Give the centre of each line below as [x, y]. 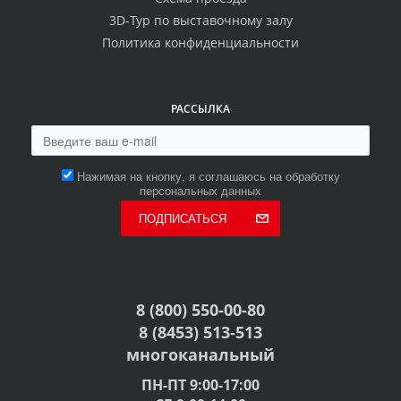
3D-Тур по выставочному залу [200, 21]
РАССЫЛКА [200, 109]
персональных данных [200, 191]
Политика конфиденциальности [200, 43]
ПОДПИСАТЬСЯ [183, 218]
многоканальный [200, 355]
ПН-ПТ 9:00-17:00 [200, 385]
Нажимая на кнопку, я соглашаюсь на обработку [208, 176]
